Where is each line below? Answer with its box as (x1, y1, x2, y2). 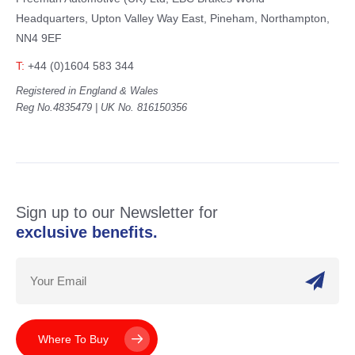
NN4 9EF (16, 32, 62, 44)
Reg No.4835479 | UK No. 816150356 (16, 101, 187, 113)
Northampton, (258, 12, 330, 25)
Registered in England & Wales (16, 85, 158, 97)
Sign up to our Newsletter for (16, 204, 218, 221)
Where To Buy (38, 333, 109, 345)
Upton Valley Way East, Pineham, (88, 12, 258, 25)
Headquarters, (16, 12, 88, 25)
